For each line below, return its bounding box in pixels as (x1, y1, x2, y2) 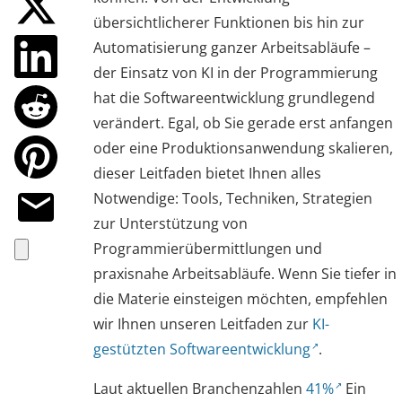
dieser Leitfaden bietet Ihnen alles (93, 163, 321, 183)
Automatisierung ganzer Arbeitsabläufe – (93, 38, 371, 57)
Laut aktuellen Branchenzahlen (93, 379, 306, 398)
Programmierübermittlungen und (93, 239, 322, 258)
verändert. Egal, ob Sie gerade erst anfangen (93, 113, 393, 133)
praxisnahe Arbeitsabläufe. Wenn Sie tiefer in (93, 264, 397, 284)
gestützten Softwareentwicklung (93, 339, 310, 359)
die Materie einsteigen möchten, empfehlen (93, 289, 388, 309)
